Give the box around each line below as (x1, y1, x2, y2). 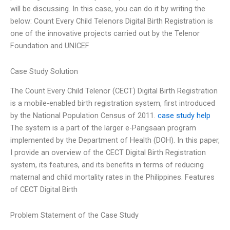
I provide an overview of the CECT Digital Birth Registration (10, 148, 206, 158)
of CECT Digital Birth (10, 185, 78, 195)
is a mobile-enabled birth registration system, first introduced (10, 99, 215, 108)
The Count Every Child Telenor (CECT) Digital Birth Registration (10, 86, 218, 96)
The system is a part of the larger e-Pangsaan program (10, 123, 196, 133)
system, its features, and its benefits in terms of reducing (10, 160, 204, 170)
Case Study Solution (10, 66, 78, 76)
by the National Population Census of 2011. (10, 111, 158, 121)
